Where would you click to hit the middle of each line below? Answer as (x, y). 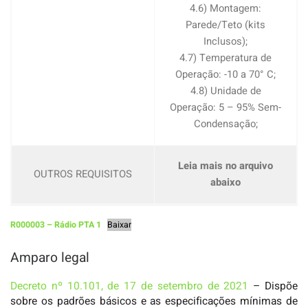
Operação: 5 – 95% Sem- (225, 107)
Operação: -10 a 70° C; (225, 74)
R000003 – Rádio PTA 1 (56, 224)
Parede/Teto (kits (225, 25)
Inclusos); (225, 41)
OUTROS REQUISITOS (83, 174)
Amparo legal (50, 257)
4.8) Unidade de (225, 91)
